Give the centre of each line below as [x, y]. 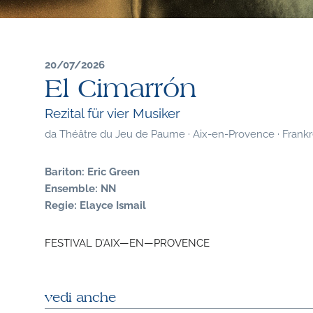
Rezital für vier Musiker [112, 112]
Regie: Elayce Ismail [95, 204]
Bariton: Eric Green [92, 170]
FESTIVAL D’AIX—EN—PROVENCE [127, 241]
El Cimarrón [120, 90]
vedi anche [80, 298]
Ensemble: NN [80, 187]
